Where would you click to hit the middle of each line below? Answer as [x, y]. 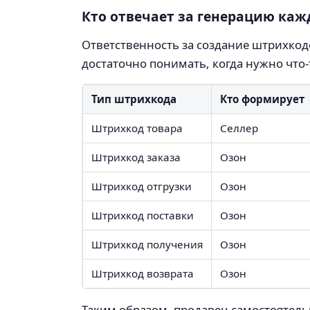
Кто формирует [262, 99]
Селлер [239, 128]
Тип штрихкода [134, 99]
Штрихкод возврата [143, 274]
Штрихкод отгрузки [142, 186]
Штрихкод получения [147, 245]
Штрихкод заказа [136, 157]
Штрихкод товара [137, 128]
